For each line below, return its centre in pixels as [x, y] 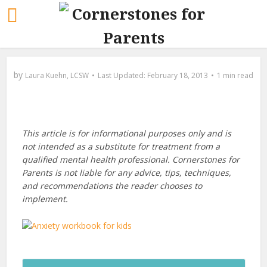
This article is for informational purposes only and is [126, 133]
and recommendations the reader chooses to [112, 186]
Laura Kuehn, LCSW [57, 75]
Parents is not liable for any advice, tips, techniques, [126, 173]
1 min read [235, 75]
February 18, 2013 [178, 75]
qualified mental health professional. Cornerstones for [131, 159]
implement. [45, 199]
